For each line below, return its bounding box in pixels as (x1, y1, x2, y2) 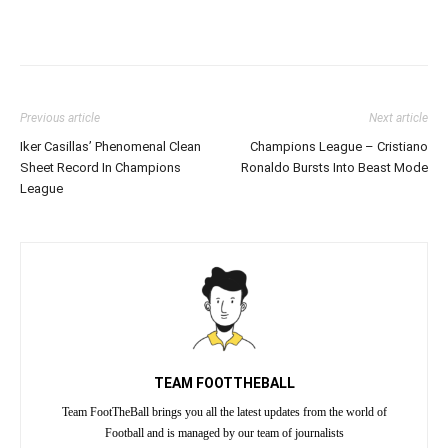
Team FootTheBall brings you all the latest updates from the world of (61, 405, 387, 420)
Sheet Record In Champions (20, 160, 181, 176)
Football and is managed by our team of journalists (104, 426, 344, 441)
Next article (369, 111, 428, 126)
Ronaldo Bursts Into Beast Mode (241, 160, 428, 176)
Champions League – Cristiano (250, 139, 428, 155)
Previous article (20, 111, 100, 126)
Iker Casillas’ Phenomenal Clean (20, 139, 201, 155)
